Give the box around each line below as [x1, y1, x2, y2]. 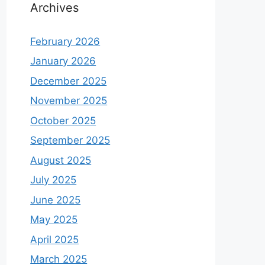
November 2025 [30, 95, 108, 106]
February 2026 [30, 35, 101, 47]
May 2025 [30, 214, 78, 225]
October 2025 [30, 114, 96, 127]
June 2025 [30, 193, 81, 206]
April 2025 [30, 233, 79, 245]
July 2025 [30, 174, 77, 186]
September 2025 [30, 134, 111, 146]
